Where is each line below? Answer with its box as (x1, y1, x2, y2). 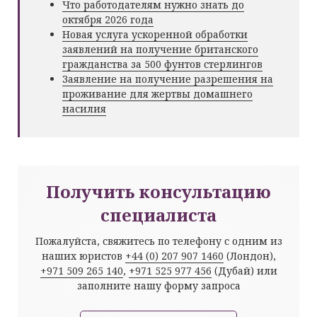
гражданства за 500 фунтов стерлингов (62, 57, 263, 71)
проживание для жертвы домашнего (62, 87, 253, 100)
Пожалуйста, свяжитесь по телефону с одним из (35, 234, 282, 248)
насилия (62, 102, 106, 115)
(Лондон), (223, 249, 276, 263)
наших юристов (41, 249, 125, 263)
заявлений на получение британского (62, 42, 258, 56)
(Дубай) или (211, 264, 277, 277)
